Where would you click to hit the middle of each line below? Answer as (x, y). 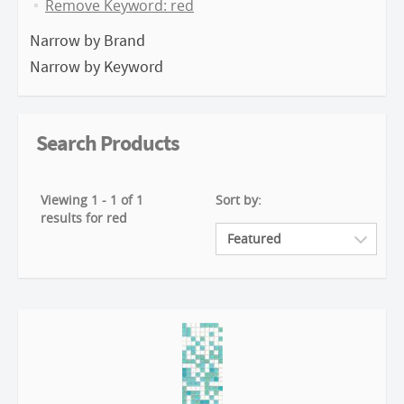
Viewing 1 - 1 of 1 (92, 200)
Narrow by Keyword (96, 66)
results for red (84, 218)
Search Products (108, 143)
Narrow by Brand (87, 40)
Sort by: (239, 200)
